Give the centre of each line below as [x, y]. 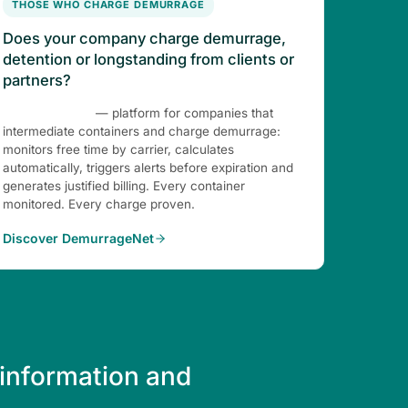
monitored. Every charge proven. [99, 204]
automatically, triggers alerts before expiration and [148, 168]
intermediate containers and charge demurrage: [142, 131]
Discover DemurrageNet [78, 238]
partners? [37, 80]
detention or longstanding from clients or [148, 59]
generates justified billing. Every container [124, 186]
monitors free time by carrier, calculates [118, 149]
